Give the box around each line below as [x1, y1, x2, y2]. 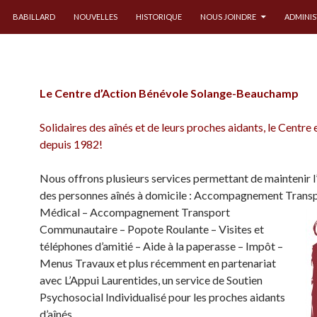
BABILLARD [13, 12, 55, 21]
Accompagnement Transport [90, 205, 230, 219]
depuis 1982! [40, 137, 103, 151]
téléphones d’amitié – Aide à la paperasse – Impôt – [40, 239, 283, 253]
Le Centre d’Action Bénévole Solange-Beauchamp [40, 86, 299, 100]
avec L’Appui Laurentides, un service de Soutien [40, 273, 263, 287]
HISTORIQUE [136, 12, 182, 21]
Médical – [40, 205, 90, 219]
